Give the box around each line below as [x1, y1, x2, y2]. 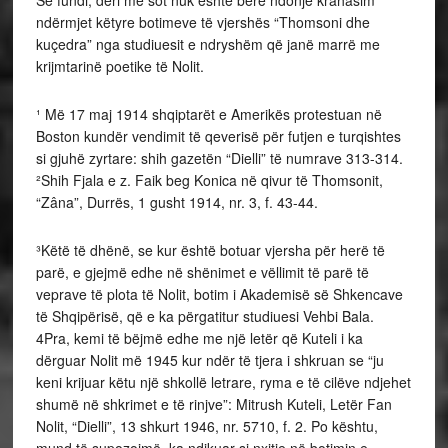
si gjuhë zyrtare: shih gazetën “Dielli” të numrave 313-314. [35, 147, 403, 168]
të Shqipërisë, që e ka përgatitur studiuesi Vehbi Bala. [35, 305, 374, 326]
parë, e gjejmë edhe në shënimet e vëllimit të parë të [35, 261, 369, 282]
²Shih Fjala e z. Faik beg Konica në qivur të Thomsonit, [35, 169, 383, 190]
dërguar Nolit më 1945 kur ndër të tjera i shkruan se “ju [35, 349, 384, 370]
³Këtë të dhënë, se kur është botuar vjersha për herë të [35, 239, 385, 260]
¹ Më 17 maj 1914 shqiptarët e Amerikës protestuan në [35, 103, 382, 124]
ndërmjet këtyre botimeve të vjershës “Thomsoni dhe [35, 11, 370, 32]
